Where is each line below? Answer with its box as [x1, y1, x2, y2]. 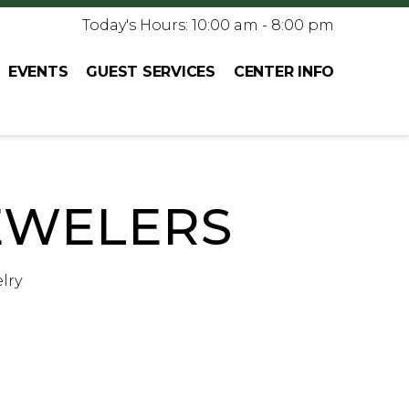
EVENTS [7, 62, 68, 80]
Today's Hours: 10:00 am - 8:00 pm [82, 16, 334, 34]
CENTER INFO [233, 62, 334, 80]
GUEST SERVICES [86, 62, 215, 80]
